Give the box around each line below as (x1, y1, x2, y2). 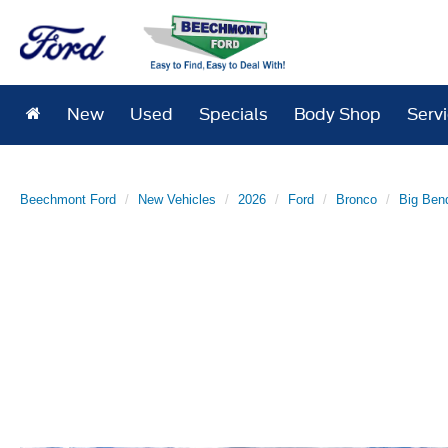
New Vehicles (138, 192, 216, 207)
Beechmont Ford (20, 192, 116, 207)
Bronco (336, 192, 377, 207)
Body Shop (294, 105, 382, 124)
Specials (199, 105, 269, 124)
